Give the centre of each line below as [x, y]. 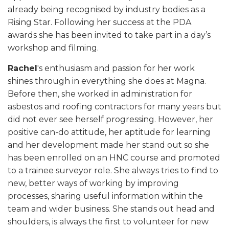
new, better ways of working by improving [93, 183]
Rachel [22, 68]
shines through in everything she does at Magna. [107, 81]
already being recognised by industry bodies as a [107, 9]
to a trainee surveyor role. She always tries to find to [113, 170]
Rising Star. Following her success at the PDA [99, 22]
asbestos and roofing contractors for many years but [114, 107]
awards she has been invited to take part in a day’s [109, 35]
